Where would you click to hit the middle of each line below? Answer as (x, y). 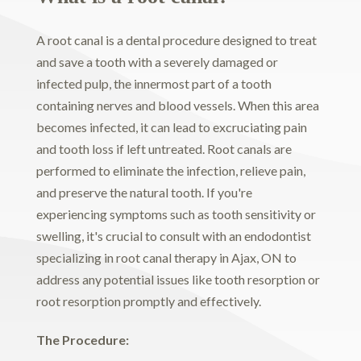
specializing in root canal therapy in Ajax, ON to (166, 258)
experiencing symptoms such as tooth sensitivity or (176, 214)
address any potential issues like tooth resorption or (178, 280)
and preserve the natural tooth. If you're (144, 193)
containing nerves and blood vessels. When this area (177, 106)
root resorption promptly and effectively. (148, 301)
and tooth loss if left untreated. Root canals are (164, 149)
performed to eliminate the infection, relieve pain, (170, 171)
